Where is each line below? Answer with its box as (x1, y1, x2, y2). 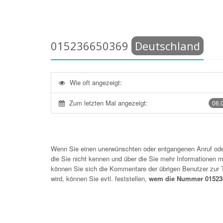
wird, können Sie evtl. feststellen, (51, 174, 149, 183)
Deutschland (135, 38, 200, 53)
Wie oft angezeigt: (70, 78, 122, 87)
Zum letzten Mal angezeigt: (69, 98, 148, 108)
